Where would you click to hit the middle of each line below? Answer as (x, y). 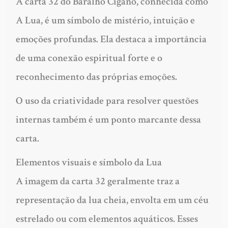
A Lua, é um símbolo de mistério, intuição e (105, 21)
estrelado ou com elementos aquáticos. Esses (107, 219)
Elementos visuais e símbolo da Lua (89, 163)
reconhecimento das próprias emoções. (96, 77)
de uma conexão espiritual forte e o (89, 58)
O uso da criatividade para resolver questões (107, 101)
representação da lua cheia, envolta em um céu (112, 200)
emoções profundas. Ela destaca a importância (111, 39)
